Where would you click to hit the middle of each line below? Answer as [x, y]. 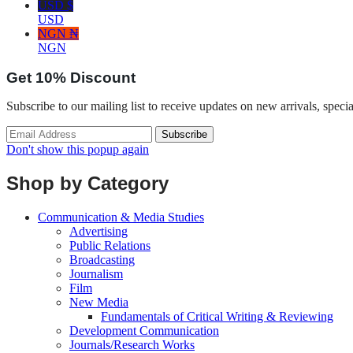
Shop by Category [87, 184]
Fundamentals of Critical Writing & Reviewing [217, 317]
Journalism [96, 274]
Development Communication [144, 331]
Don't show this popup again [78, 150]
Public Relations [110, 246]
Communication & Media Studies [121, 217]
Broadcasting [102, 260]
